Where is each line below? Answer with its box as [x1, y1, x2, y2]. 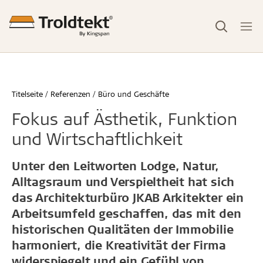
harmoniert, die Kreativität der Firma [12, 237, 226, 252]
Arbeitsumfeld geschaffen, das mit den [12, 205, 241, 221]
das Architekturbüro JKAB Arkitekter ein [12, 190, 244, 205]
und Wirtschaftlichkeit [12, 127, 183, 149]
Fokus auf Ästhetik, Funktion [12, 107, 237, 129]
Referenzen [50, 89, 90, 99]
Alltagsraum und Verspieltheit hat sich [12, 174, 235, 189]
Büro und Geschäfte [98, 89, 169, 99]
